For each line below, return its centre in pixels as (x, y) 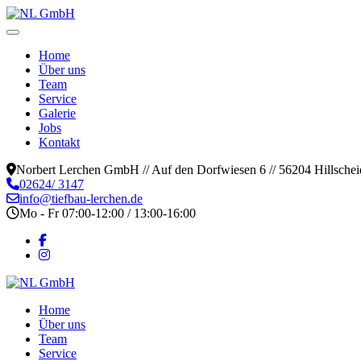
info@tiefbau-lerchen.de (81, 199)
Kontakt (59, 142)
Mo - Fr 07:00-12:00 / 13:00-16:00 (108, 213)
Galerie (57, 113)
